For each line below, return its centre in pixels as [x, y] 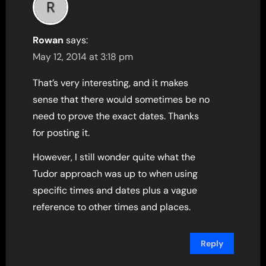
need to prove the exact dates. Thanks [116, 116]
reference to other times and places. [112, 207]
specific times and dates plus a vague [115, 190]
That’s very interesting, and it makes [111, 83]
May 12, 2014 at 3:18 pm [83, 57]
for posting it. [61, 133]
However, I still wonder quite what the [114, 157]
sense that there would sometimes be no [121, 99]
